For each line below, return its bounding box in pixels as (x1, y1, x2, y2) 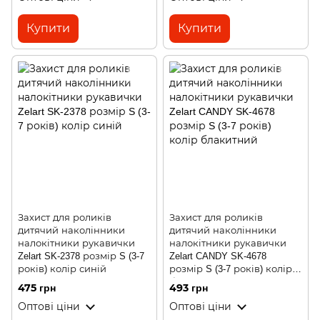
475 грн (18, 281, 56, 294)
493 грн (169, 281, 208, 294)
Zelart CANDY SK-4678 (169, 250, 266, 261)
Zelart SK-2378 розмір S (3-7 (18, 250, 144, 261)
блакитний (169, 276, 223, 287)
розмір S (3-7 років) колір (169, 263, 292, 274)
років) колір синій (18, 263, 106, 274)
